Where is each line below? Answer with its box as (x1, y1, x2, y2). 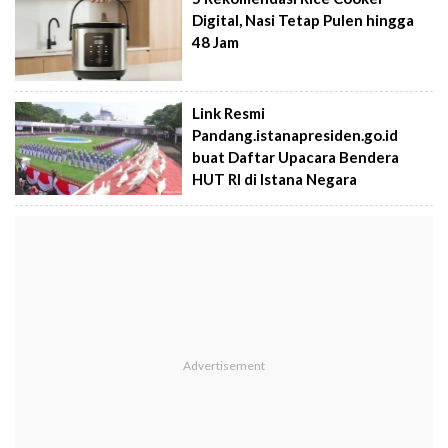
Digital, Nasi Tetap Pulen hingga (192, 10, 415, 29)
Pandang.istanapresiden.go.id (192, 125, 399, 144)
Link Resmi (192, 103, 266, 122)
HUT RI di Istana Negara (192, 169, 358, 188)
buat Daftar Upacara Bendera (192, 147, 400, 166)
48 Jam (192, 32, 240, 51)
